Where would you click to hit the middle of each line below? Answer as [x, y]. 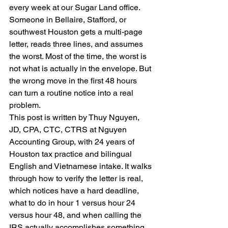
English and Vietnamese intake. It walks [81, 166]
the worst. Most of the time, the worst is [79, 56]
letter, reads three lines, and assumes [77, 44]
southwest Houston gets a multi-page [77, 32]
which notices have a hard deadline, [75, 191]
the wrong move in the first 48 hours [74, 81]
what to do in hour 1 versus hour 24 [73, 203]
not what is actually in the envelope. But [81, 68]
